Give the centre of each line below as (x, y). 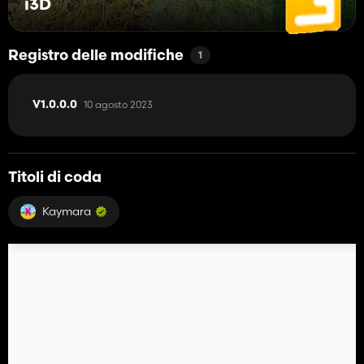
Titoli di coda (55, 178)
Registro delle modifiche (96, 56)
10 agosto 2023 (118, 104)
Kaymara (67, 211)
